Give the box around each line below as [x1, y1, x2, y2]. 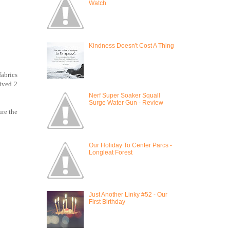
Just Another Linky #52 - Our [88, 191, 167, 199]
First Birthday [88, 198, 125, 206]
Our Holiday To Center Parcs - [88, 141, 172, 149]
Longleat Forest [88, 148, 132, 156]
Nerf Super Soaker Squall [88, 91, 160, 99]
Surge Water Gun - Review [88, 99, 163, 106]
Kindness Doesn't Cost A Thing [88, 42, 174, 50]
